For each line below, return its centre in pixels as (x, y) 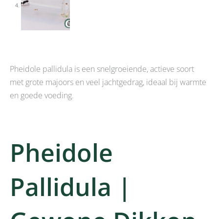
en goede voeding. (42, 96)
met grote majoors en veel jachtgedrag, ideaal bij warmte (108, 82)
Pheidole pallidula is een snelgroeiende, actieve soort (102, 69)
